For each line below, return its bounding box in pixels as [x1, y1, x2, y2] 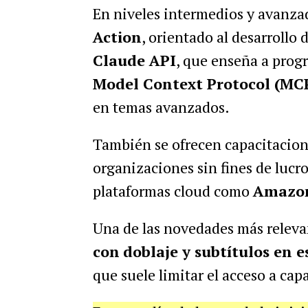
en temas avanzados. [92, 97, 230, 118]
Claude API [92, 50, 176, 71]
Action [92, 27, 142, 47]
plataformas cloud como [92, 181, 253, 201]
